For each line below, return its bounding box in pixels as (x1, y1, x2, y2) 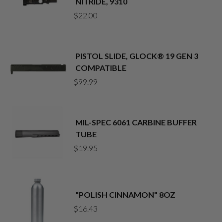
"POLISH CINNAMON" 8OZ (75, 189, 175, 199)
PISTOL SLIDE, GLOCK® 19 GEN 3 (75, 51, 198, 60)
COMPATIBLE (75, 62, 126, 72)
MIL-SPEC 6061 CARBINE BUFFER (75, 117, 197, 127)
